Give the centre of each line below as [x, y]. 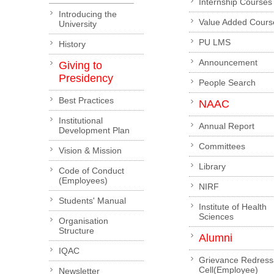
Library [213, 166]
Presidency [86, 78]
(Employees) [83, 180]
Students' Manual [92, 200]
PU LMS [215, 42]
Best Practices [86, 100]
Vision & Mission [90, 150]
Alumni [216, 238]
